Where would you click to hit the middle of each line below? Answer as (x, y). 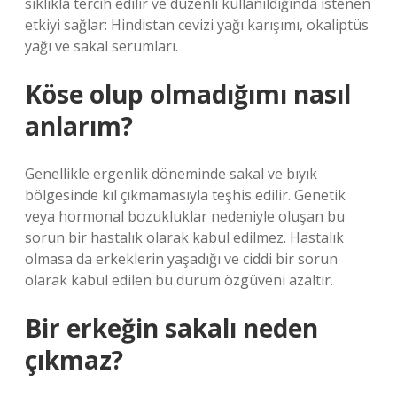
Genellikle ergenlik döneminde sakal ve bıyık (171, 174)
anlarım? (79, 126)
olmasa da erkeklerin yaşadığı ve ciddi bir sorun (181, 259)
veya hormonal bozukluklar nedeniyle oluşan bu (185, 216)
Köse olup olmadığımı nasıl (188, 94)
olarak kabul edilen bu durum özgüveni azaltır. (179, 280)
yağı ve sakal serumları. (101, 46)
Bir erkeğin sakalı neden (171, 328)
